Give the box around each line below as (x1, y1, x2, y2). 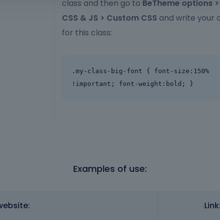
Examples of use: (73, 163, 147, 175)
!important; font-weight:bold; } (72, 80, 193, 88)
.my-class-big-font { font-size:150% (72, 67, 209, 75)
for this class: (62, 27, 112, 39)
